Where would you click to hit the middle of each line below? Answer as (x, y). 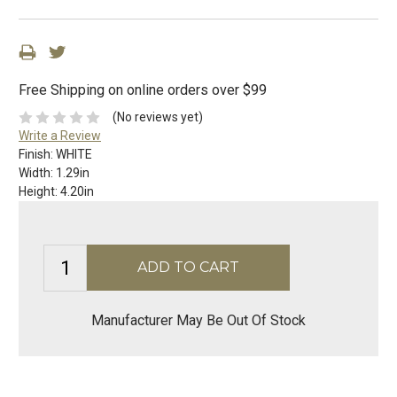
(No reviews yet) (157, 117)
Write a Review (60, 136)
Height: (39, 192)
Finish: (37, 155)
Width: (37, 173)
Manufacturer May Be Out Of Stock (198, 321)
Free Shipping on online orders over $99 (143, 90)
